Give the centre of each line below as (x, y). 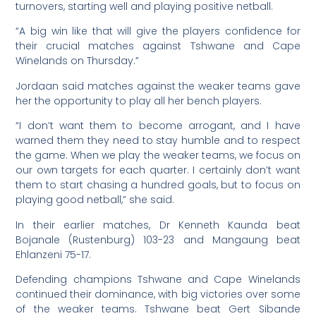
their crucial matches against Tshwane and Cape (158, 46)
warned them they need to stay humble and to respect (158, 141)
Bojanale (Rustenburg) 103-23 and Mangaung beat (158, 239)
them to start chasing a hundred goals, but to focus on (158, 185)
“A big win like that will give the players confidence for (158, 31)
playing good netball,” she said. (95, 200)
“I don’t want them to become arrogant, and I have (158, 126)
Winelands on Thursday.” (78, 61)
